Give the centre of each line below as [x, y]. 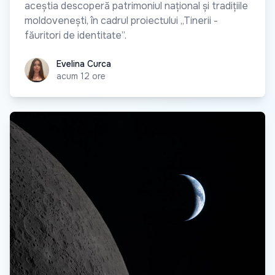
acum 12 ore [81, 76]
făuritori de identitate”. [76, 36]
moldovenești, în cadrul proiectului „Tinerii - [121, 21]
